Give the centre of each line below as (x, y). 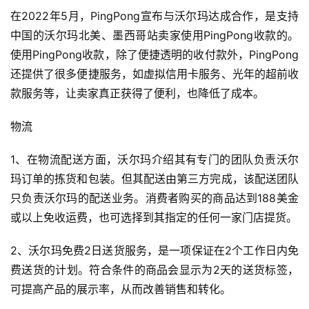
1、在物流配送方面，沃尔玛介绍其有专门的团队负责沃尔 (154, 159)
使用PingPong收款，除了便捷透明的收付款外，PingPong (154, 54)
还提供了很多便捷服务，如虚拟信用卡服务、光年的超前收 (154, 73)
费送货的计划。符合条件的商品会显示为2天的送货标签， (154, 269)
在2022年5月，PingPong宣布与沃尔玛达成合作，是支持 (154, 16)
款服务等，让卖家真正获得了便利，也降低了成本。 (137, 93)
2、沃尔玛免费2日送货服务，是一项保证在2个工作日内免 (154, 250)
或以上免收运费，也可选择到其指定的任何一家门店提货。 (154, 217)
